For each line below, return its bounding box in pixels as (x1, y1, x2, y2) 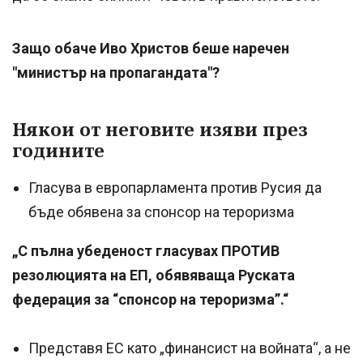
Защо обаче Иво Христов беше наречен (12, 40, 289, 58)
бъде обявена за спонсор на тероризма (28, 203, 294, 220)
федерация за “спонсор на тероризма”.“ (12, 290, 292, 308)
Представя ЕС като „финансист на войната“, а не (28, 339, 351, 357)
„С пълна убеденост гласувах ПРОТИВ (12, 241, 280, 259)
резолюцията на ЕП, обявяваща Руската (12, 266, 295, 284)
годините (12, 138, 105, 163)
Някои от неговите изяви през (12, 117, 308, 142)
